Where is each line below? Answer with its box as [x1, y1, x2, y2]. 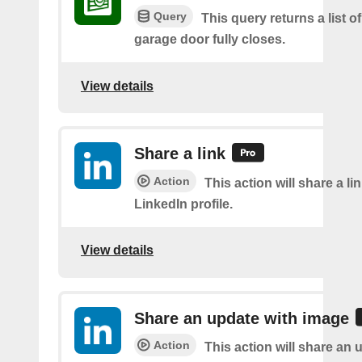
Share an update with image [134, 309, 349, 327]
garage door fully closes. [134, 32, 285, 47]
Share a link [134, 145, 225, 163]
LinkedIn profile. [134, 196, 233, 211]
